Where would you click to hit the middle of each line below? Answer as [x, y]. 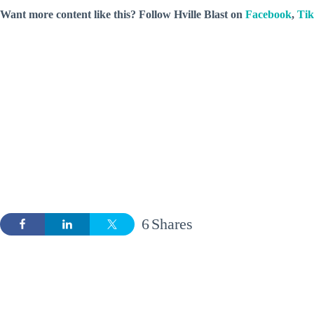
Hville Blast [201, 14]
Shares [172, 224]
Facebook [268, 14]
